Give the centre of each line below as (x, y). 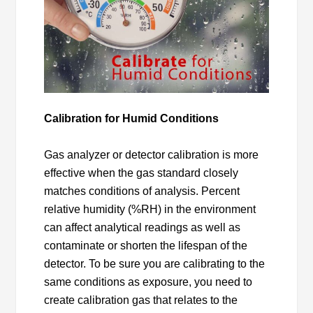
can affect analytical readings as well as (143, 227)
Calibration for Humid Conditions (132, 118)
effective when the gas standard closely (141, 173)
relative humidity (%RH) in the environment (150, 209)
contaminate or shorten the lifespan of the (146, 245)
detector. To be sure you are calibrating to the (155, 263)
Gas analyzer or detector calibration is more (152, 154)
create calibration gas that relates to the (141, 300)
